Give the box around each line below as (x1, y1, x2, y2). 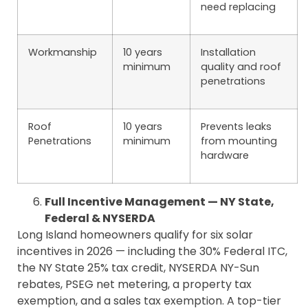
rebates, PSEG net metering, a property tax (17, 276, 252, 293)
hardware (201, 148, 249, 163)
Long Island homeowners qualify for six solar (17, 227, 253, 243)
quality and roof (201, 60, 281, 74)
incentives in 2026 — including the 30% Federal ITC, (17, 243, 287, 260)
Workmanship (28, 45, 97, 60)
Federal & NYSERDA (45, 210, 155, 227)
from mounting (201, 134, 277, 148)
